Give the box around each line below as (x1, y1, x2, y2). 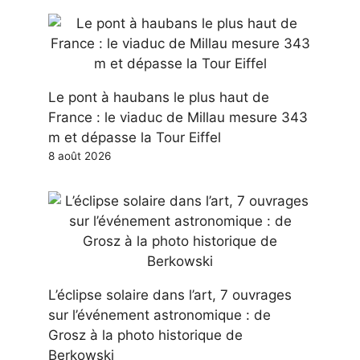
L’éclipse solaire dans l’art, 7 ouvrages (48, 287, 292, 304)
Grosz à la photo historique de (48, 327, 243, 344)
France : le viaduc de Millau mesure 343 (48, 109, 308, 126)
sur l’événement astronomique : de (48, 307, 271, 324)
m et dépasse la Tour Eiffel (48, 129, 221, 146)
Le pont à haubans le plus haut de (48, 89, 269, 106)
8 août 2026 (48, 149, 111, 163)
